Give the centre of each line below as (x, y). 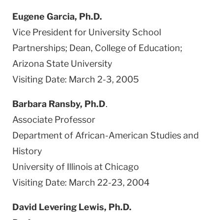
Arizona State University (62, 63)
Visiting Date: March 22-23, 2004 (81, 182)
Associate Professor (54, 119)
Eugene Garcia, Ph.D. (57, 16)
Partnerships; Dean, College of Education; (97, 48)
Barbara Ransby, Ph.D (59, 104)
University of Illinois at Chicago (76, 166)
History (27, 151)
